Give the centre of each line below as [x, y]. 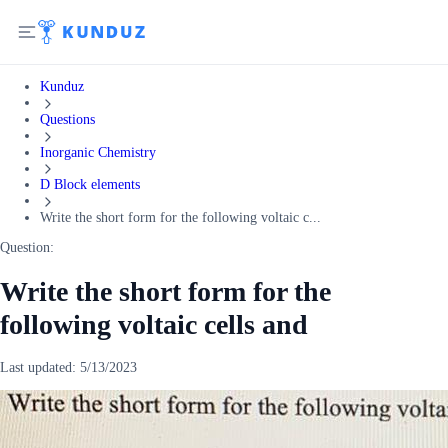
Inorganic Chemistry [98, 152]
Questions [67, 119]
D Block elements [90, 185]
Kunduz [62, 86]
